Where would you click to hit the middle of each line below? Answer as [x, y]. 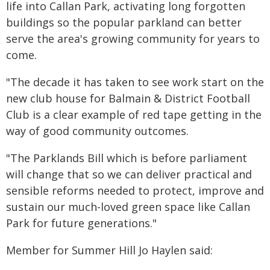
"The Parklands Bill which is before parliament [127, 158]
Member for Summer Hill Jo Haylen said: [109, 250]
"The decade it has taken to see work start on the [135, 82]
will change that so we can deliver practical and [129, 174]
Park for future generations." [81, 223]
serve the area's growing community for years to [133, 39]
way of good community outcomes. [97, 131]
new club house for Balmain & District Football [128, 98]
